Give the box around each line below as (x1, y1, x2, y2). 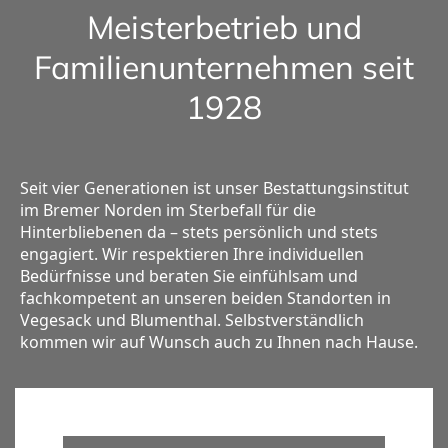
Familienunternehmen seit (34, 47, 414, 88)
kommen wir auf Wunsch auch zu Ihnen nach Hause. (20, 331, 418, 354)
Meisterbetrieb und (86, 7, 362, 48)
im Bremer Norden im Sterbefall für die (20, 199, 316, 222)
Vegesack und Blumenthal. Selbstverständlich (20, 309, 364, 332)
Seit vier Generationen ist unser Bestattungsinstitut (20, 177, 409, 200)
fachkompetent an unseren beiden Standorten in (20, 287, 391, 310)
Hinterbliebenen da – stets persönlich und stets (20, 221, 378, 244)
